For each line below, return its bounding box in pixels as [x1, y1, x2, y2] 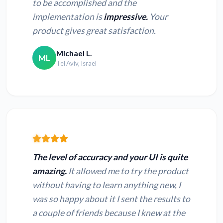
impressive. [104, 11, 148, 22]
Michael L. [56, 48, 92, 58]
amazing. [32, 166, 67, 177]
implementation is [32, 11, 104, 22]
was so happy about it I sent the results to [32, 194, 190, 205]
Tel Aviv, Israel [56, 59, 97, 67]
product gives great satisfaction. [32, 25, 156, 36]
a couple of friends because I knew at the [32, 208, 185, 219]
